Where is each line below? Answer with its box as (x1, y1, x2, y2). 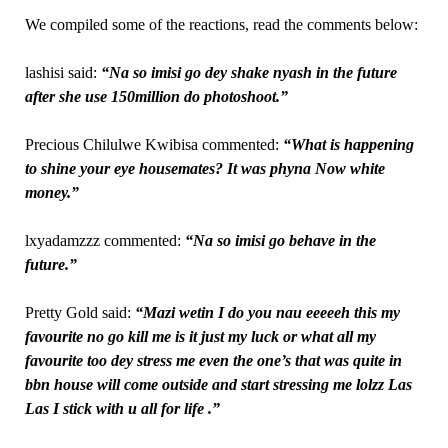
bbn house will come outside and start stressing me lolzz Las (24, 375, 412, 393)
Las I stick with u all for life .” (24, 399, 220, 417)
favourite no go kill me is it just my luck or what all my (24, 327, 376, 345)
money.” (24, 183, 79, 201)
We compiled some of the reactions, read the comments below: (24, 15, 418, 33)
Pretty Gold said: (24, 303, 135, 321)
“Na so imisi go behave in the (184, 231, 376, 249)
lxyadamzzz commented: (24, 231, 185, 249)
